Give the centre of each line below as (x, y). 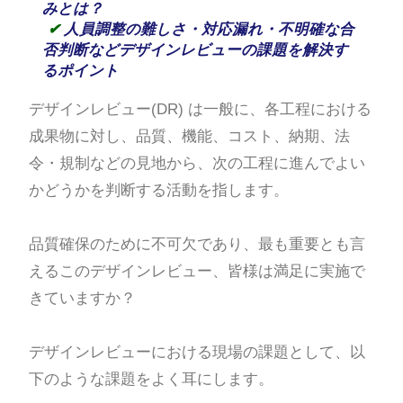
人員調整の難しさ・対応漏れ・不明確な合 (209, 29)
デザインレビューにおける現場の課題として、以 (197, 353)
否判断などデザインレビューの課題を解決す (195, 50)
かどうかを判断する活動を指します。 (158, 191)
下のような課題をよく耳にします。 (151, 380)
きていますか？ (82, 299)
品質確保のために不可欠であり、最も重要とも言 (197, 245)
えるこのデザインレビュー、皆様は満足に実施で (197, 272)
